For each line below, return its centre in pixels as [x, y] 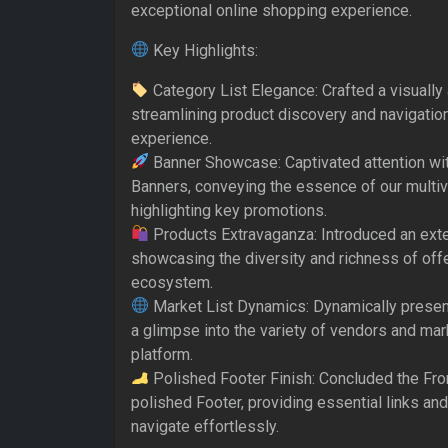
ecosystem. [172, 282]
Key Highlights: [204, 50]
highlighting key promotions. [229, 210]
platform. [162, 354]
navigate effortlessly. [205, 426]
